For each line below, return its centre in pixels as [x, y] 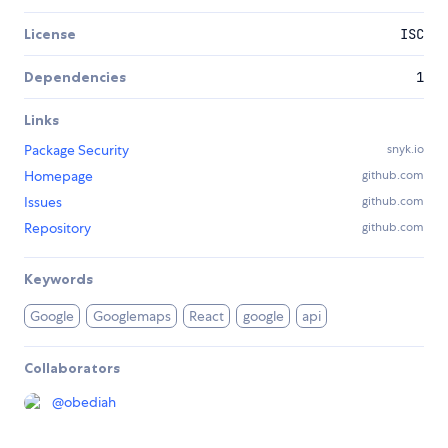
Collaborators [72, 368]
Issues [43, 202]
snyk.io [405, 149]
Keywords [58, 279]
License [50, 34]
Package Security [76, 150]
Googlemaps [131, 316]
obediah [90, 402]
